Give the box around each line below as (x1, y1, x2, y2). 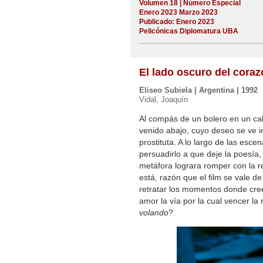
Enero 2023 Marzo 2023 (139, 8, 218, 16)
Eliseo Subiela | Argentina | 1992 (139, 86, 258, 95)
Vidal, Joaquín (139, 95, 188, 104)
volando (139, 208, 168, 218)
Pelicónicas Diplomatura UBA (139, 27, 238, 35)
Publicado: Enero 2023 (139, 18, 214, 26)
